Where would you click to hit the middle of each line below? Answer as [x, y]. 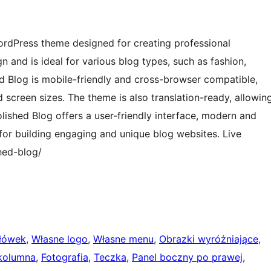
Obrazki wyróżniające [209, 239]
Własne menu [123, 239]
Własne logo [60, 239]
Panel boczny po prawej [187, 257]
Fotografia [65, 257]
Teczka [110, 257]
